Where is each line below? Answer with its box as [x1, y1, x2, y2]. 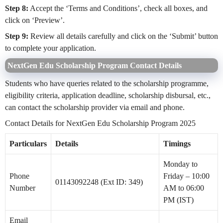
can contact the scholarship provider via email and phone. [5, 103, 185, 111]
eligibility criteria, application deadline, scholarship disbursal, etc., [5, 91, 211, 100]
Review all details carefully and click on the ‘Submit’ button [28, 31, 218, 40]
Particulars [9, 139, 47, 148]
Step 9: [5, 31, 28, 40]
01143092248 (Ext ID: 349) [55, 177, 143, 186]
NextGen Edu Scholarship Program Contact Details [7, 61, 182, 70]
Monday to [163, 159, 198, 168]
